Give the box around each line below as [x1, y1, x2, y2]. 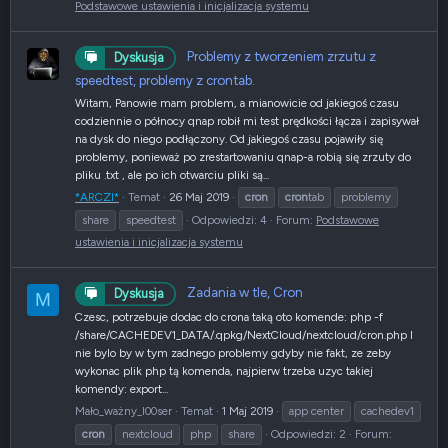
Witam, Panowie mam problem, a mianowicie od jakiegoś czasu [75, 95, 399, 110]
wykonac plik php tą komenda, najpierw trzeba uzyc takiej [75, 364, 373, 379]
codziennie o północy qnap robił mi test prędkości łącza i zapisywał [75, 113, 419, 128]
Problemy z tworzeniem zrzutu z [187, 48, 376, 65]
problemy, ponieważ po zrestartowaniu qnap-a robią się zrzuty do [75, 149, 411, 164]
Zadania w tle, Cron [187, 283, 303, 300]
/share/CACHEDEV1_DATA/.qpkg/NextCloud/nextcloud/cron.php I [75, 328, 413, 343]
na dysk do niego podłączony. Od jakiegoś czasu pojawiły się [75, 131, 383, 146]
